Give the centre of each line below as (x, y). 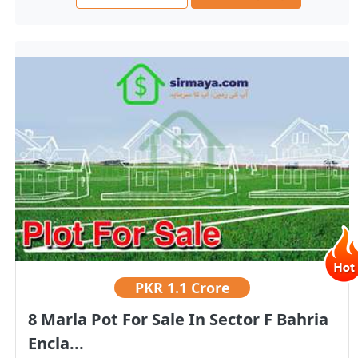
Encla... (56, 344)
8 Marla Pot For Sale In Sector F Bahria (178, 320)
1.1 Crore (198, 288)
